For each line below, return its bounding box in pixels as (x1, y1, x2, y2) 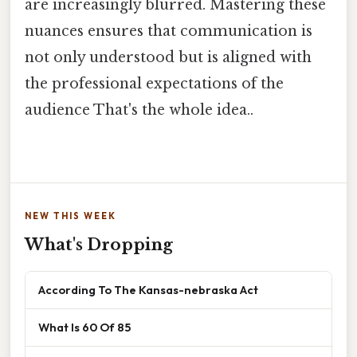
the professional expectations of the (25, 75, 284, 93)
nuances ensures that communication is (25, 22, 312, 41)
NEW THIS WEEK (25, 210, 116, 222)
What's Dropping (25, 235, 173, 255)
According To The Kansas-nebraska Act (38, 282, 258, 298)
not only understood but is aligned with (25, 49, 312, 67)
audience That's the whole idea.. (25, 101, 253, 120)
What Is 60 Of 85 (38, 320, 131, 335)
